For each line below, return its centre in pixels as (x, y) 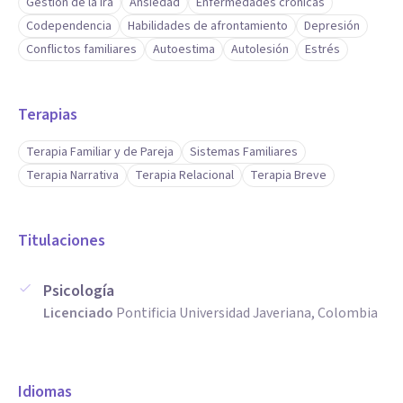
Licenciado (78, 313)
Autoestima (184, 49)
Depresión (332, 26)
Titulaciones (62, 241)
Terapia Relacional (184, 175)
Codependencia (69, 26)
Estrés (322, 49)
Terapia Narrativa (72, 175)
